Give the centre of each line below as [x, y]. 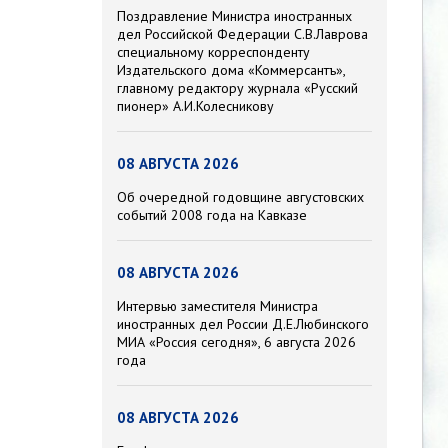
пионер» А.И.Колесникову [195, 106]
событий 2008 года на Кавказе [212, 215]
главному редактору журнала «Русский [237, 88]
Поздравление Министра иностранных [234, 16]
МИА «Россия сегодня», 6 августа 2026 [236, 342]
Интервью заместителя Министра [217, 306]
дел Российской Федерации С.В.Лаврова [242, 34]
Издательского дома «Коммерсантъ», [231, 70]
